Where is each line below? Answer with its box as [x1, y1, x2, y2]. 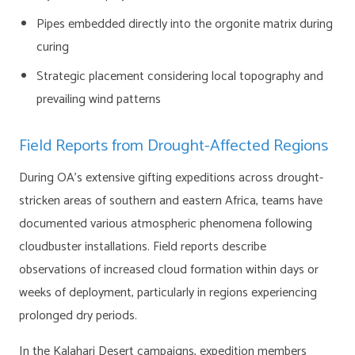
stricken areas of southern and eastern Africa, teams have [19, 190, 323, 212]
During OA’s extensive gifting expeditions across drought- [19, 167, 323, 189]
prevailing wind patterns [36, 89, 162, 110]
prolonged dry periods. [19, 305, 137, 326]
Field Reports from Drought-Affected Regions [19, 132, 328, 159]
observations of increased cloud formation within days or [19, 259, 319, 281]
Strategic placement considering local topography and [36, 66, 324, 87]
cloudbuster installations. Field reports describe [19, 236, 266, 258]
